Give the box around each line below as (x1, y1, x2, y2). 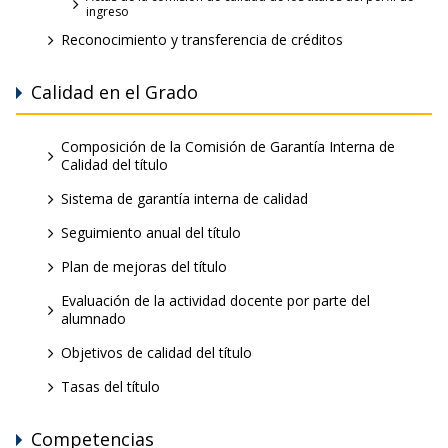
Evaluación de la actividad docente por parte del (61, 291, 370, 311)
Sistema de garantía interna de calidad (61, 189, 308, 209)
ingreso (86, 3, 129, 21)
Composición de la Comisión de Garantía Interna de (61, 137, 395, 157)
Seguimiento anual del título (61, 223, 241, 243)
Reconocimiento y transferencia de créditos (61, 30, 343, 50)
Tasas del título (61, 377, 160, 397)
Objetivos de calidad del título (61, 343, 252, 363)
